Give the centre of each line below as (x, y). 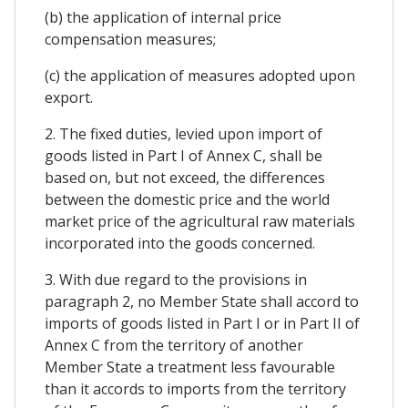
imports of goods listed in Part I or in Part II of (202, 324)
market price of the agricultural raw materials (200, 222)
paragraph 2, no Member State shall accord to (202, 302)
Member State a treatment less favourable (190, 367)
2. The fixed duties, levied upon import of (184, 134)
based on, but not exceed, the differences (185, 178)
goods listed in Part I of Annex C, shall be (184, 156)
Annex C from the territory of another (174, 346)
